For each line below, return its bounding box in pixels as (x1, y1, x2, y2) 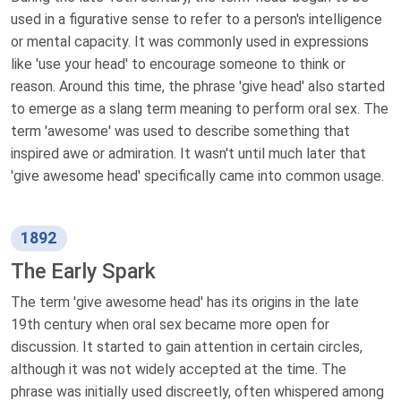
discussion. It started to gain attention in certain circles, (11, 338, 363, 356)
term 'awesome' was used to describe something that (11, 123, 350, 141)
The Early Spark (11, 259, 156, 285)
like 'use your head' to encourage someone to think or (11, 55, 346, 73)
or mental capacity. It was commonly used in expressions (11, 33, 369, 51)
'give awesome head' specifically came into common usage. (11, 167, 384, 185)
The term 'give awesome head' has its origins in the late (11, 294, 359, 311)
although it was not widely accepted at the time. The (11, 361, 346, 379)
